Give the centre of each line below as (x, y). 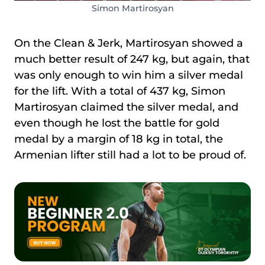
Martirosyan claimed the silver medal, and (126, 107)
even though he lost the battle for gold (117, 123)
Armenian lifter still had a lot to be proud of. (132, 155)
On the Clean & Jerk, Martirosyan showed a (129, 43)
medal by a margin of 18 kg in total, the (119, 139)
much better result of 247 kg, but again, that (132, 59)
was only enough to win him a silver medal (129, 75)
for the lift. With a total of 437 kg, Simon (120, 91)
